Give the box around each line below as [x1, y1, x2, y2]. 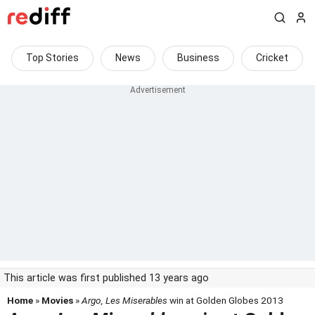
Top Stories [26, 52, 79, 63]
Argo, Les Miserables [82, 295, 167, 306]
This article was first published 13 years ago [4, 272, 209, 284]
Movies [41, 295, 73, 306]
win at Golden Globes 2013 [167, 295, 283, 306]
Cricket [256, 52, 288, 63]
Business [177, 52, 219, 63]
